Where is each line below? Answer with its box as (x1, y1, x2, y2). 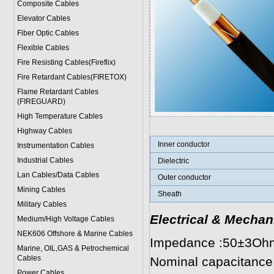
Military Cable (17, 200, 63, 209)
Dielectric (157, 157, 189, 165)
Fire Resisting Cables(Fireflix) (17, 58, 116, 67)
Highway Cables (17, 127, 72, 135)
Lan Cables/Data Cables (17, 171, 99, 179)
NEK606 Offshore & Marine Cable (17, 229, 129, 238)
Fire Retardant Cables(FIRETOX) (17, 73, 127, 81)
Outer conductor (157, 173, 211, 182)
